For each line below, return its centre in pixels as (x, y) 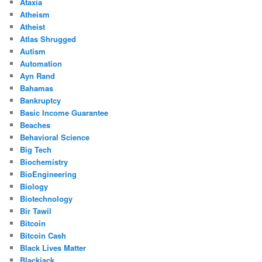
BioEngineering (49, 174)
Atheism (35, 15)
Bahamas (37, 88)
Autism (33, 51)
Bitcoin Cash (43, 236)
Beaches (35, 125)
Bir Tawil (36, 211)
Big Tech (36, 150)
